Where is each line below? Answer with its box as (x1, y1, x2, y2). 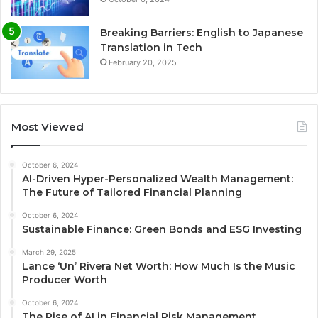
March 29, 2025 (22, 248, 76, 257)
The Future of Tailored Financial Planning (22, 186, 242, 199)
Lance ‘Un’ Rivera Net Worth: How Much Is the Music (22, 260, 295, 273)
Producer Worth (22, 273, 107, 287)
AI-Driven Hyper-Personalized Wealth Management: (22, 172, 293, 186)
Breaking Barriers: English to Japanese (100, 26, 303, 40)
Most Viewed (11, 120, 84, 134)
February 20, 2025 (109, 57, 177, 68)
